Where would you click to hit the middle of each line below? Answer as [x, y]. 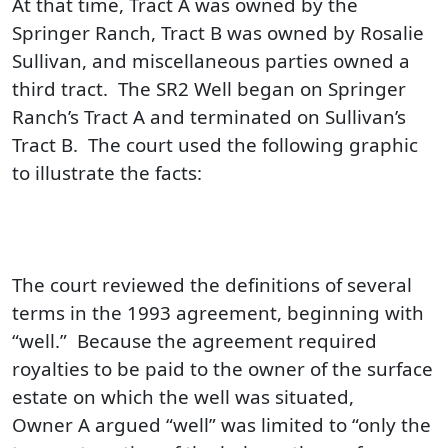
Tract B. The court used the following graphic [215, 144]
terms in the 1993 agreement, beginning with [218, 312]
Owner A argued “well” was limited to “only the [221, 424]
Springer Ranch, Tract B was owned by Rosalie [218, 32]
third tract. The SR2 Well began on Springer [209, 88]
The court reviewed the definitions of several [212, 284]
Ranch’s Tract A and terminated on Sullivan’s [209, 116]
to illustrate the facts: [107, 172]
